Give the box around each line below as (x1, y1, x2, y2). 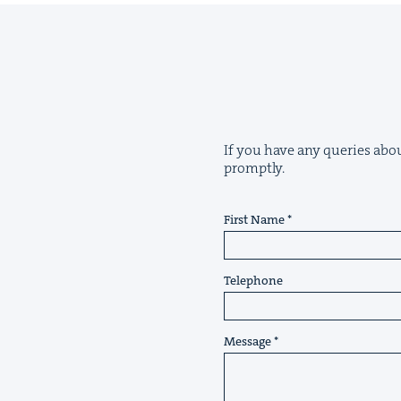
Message (224, 333, 271, 349)
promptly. (224, 158, 285, 177)
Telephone (224, 272, 283, 288)
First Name (224, 211, 285, 227)
